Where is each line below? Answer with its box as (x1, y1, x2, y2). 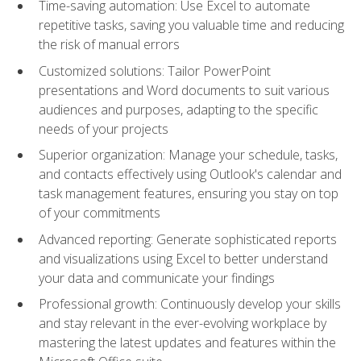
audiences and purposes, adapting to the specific (39, 100, 318, 118)
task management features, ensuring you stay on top (39, 185, 338, 203)
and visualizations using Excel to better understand (39, 249, 328, 268)
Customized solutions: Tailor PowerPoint (39, 61, 271, 80)
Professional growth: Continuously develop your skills (39, 295, 341, 313)
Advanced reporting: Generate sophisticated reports (39, 230, 337, 248)
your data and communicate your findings (39, 268, 275, 287)
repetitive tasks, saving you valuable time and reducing (39, 16, 344, 35)
